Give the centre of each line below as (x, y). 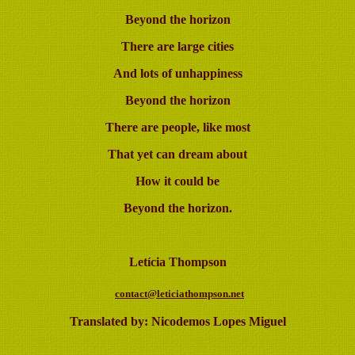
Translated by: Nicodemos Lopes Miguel (177, 321)
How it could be (177, 181)
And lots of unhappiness (177, 73)
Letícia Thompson (177, 262)
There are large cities (177, 46)
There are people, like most (177, 127)
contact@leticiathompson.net (179, 294)
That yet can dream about (177, 154)
